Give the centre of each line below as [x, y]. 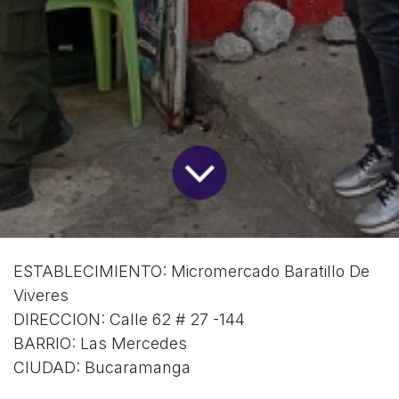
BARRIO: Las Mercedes [100, 344]
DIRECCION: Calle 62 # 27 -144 [129, 320]
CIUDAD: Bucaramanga [102, 368]
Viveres [41, 296]
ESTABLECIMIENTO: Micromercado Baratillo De [191, 272]
